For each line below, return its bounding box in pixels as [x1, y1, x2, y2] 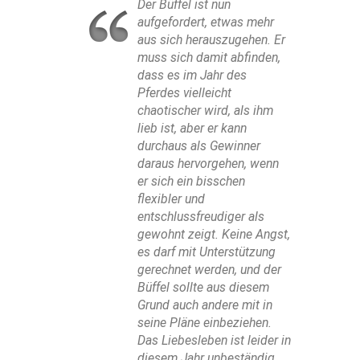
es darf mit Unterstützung [137, 244, 276, 260]
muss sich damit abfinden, [137, 50, 280, 66]
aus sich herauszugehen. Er [137, 32, 285, 48]
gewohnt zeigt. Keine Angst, [137, 227, 290, 243]
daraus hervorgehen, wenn [137, 156, 279, 172]
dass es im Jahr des [137, 67, 247, 84]
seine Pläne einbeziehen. [137, 315, 272, 331]
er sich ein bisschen [137, 174, 245, 190]
